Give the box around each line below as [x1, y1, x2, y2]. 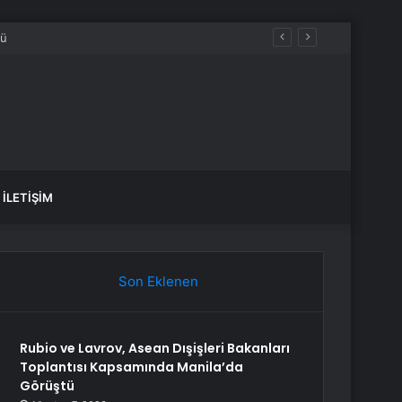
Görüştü [20, 377, 75, 395]
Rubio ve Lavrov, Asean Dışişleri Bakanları [20, 339, 291, 357]
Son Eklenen [118, 273, 198, 290]
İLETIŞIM [3, 190, 53, 205]
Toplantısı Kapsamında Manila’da [20, 358, 244, 376]
